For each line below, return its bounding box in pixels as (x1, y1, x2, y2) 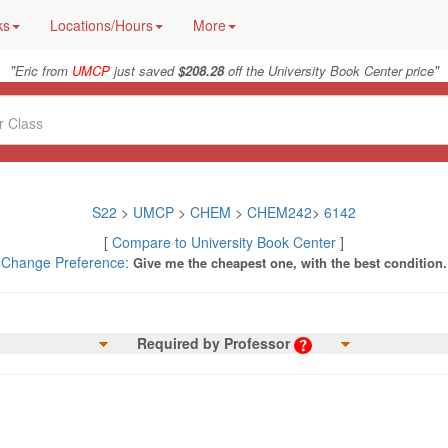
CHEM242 (247, 202, 312, 222)
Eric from (14, 61, 72, 80)
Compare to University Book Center (112, 232, 336, 252)
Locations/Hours (50, 15, 153, 35)
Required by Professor (136, 333, 290, 353)
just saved (109, 61, 178, 80)
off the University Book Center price (223, 61, 434, 80)
